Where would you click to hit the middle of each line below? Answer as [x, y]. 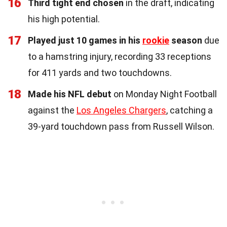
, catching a [190, 110]
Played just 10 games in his [85, 40]
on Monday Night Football [164, 94]
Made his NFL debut [70, 94]
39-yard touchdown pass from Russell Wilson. [121, 126]
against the [52, 110]
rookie [156, 40]
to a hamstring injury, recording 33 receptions [120, 56]
